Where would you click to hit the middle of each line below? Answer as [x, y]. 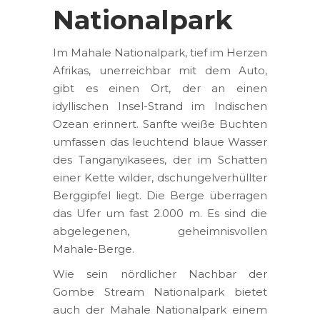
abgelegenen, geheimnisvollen [160, 231]
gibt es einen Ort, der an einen [160, 88]
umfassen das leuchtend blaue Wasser [160, 141]
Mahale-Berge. [94, 249]
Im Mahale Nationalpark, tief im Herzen [160, 52]
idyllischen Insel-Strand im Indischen [160, 106]
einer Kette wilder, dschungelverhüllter [160, 177]
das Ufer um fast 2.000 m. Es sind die [160, 213]
